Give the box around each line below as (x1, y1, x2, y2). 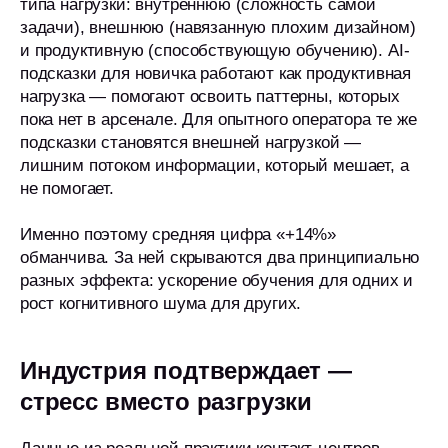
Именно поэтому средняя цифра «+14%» (20, 225, 337, 244)
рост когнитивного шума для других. (20, 294, 302, 313)
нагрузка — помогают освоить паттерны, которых (20, 87, 400, 106)
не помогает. (20, 179, 114, 198)
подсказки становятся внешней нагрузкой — (20, 133, 362, 152)
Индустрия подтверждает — (20, 357, 352, 384)
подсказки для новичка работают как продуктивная (20, 64, 412, 83)
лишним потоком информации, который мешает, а (20, 156, 409, 175)
